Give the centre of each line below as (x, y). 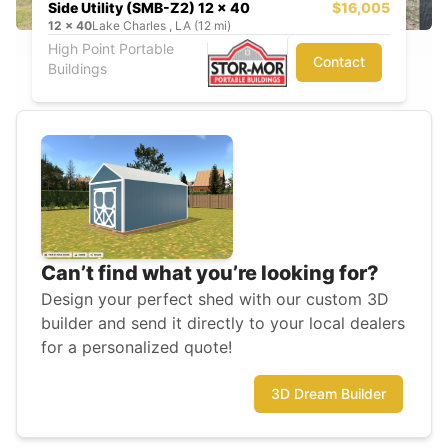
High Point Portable (111, 48)
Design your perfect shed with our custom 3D (215, 299)
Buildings (77, 68)
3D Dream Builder (328, 394)
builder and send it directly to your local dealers (223, 323)
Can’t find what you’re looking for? (210, 273)
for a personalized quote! (136, 347)
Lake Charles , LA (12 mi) (161, 26)
